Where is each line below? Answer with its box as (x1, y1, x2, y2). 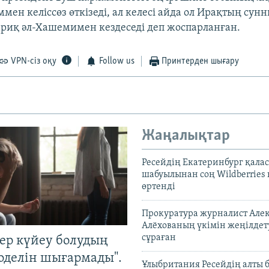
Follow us (98, 56, 134, 67)
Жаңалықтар (142, 128, 230, 145)
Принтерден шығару (162, 56, 240, 67)
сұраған (142, 232, 176, 243)
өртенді (142, 181, 175, 192)
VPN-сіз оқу (11, 56, 57, 67)
